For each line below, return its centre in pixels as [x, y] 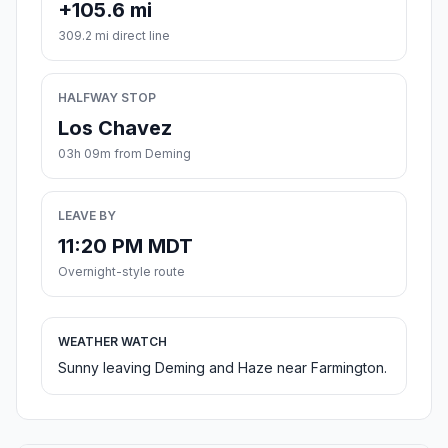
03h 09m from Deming [124, 154]
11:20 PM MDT [125, 246]
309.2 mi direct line [114, 36]
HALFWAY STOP [107, 98]
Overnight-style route [121, 272]
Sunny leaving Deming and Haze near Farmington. [222, 368]
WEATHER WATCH [112, 342]
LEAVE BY [87, 216]
